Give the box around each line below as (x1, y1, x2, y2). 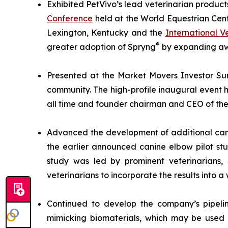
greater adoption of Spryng (47, 42, 156, 52)
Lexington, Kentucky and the (47, 27, 165, 38)
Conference (47, 13, 93, 23)
